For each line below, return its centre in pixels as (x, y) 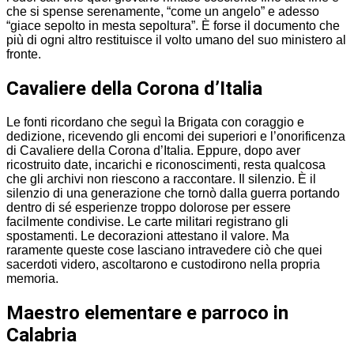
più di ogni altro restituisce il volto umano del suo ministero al (176, 40)
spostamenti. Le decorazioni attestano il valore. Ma (148, 235)
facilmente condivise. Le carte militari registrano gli (147, 221)
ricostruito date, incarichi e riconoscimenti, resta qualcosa (166, 164)
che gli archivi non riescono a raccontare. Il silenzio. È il (161, 179)
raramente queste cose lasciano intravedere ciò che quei (164, 250)
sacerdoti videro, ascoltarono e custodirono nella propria (163, 264)
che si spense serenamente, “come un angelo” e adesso (163, 12)
